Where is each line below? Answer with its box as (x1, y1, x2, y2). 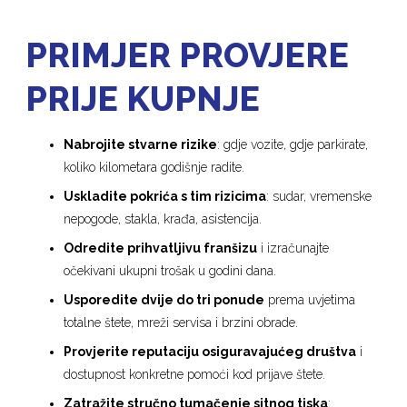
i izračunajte (257, 240, 330, 255)
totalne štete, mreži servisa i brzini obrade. (64, 314, 299, 330)
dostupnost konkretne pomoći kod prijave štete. (64, 366, 326, 382)
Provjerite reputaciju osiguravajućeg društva (64, 343, 357, 359)
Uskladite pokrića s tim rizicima (64, 188, 267, 203)
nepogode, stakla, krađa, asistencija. (64, 211, 263, 226)
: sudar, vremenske (266, 188, 372, 203)
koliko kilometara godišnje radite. (64, 159, 245, 174)
